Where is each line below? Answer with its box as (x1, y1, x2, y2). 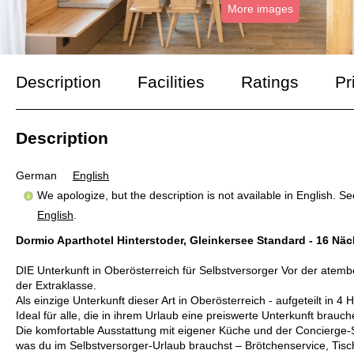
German (16, 169, 57, 183)
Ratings (241, 73, 299, 92)
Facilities (137, 73, 205, 92)
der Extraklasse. (16, 279, 96, 292)
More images (227, 2, 293, 16)
